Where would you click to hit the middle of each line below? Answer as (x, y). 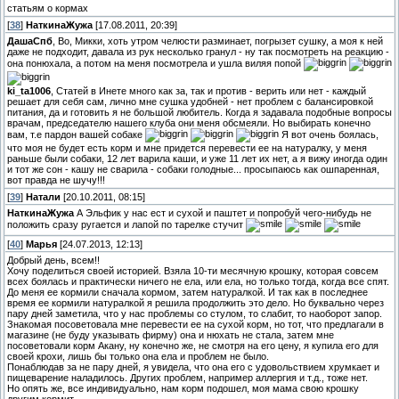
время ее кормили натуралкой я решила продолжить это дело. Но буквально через (195, 303)
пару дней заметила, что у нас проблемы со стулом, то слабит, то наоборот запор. (195, 314)
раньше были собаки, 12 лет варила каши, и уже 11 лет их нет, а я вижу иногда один (197, 159)
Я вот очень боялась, (329, 135)
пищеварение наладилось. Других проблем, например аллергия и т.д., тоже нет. (187, 378)
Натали (43, 197)
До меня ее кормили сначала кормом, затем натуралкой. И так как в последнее (187, 293)
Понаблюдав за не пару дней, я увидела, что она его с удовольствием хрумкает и (193, 367)
